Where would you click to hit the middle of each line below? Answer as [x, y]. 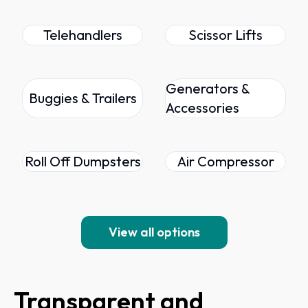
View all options [154, 232]
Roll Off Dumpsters [82, 162]
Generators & [208, 89]
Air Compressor [225, 162]
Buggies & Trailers [82, 98]
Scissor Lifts [225, 35]
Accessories [202, 108]
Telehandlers [82, 35]
